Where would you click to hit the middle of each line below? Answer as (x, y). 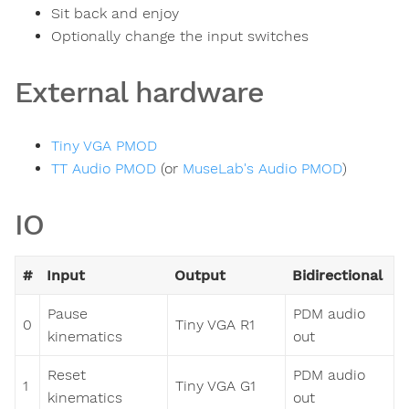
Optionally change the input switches (180, 37)
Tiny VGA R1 (215, 324)
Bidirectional (337, 275)
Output (200, 275)
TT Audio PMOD (104, 168)
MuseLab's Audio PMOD (262, 168)
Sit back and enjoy (115, 14)
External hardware (139, 93)
